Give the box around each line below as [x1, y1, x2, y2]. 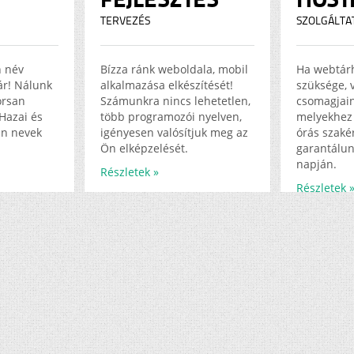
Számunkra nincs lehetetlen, [100, 93, 250, 108]
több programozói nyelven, [100, 109, 242, 124]
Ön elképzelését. [100, 141, 188, 156]
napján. [296, 156, 337, 171]
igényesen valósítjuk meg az [100, 125, 248, 140]
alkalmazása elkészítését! [100, 77, 233, 92]
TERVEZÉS [100, 14, 150, 28]
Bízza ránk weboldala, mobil [100, 62, 248, 77]
